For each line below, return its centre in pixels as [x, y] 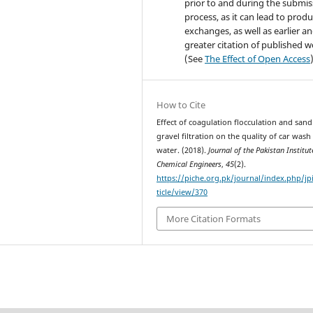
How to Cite [181, 105]
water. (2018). [183, 151]
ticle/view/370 [182, 192]
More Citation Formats [214, 218]
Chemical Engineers [189, 165]
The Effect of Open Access [258, 59]
